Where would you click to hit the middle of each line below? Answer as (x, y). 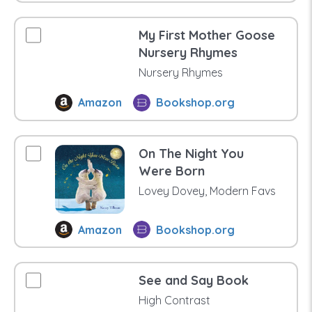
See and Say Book (193, 281)
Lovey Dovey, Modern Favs (207, 190)
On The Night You (191, 153)
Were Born (171, 171)
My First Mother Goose (206, 35)
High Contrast (174, 301)
